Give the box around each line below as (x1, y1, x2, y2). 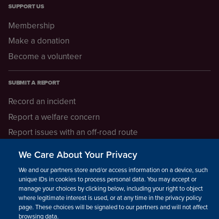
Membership (8, 19, 55, 31)
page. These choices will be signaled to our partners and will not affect (19, 202, 208, 211)
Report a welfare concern (8, 110, 100, 123)
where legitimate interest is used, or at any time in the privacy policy (19, 193, 202, 202)
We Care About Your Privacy (19, 148, 138, 161)
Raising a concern (8, 157, 72, 169)
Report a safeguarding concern (8, 141, 121, 153)
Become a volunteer (8, 50, 82, 62)
